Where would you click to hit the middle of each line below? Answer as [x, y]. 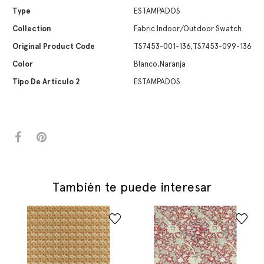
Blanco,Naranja [160, 64]
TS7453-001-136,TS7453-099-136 [193, 46]
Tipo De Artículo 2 [46, 82]
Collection [32, 29]
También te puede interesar [132, 187]
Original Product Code [54, 46]
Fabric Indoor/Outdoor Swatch [188, 29]
